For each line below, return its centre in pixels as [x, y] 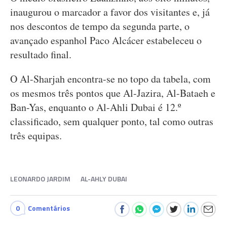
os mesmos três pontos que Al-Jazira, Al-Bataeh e [113, 93]
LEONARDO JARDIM [40, 179]
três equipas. [36, 136]
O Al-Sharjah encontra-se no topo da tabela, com [110, 79]
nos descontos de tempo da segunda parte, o [100, 26]
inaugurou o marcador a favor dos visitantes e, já [110, 12]
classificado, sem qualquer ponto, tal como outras [112, 121]
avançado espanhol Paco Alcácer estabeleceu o [106, 40]
